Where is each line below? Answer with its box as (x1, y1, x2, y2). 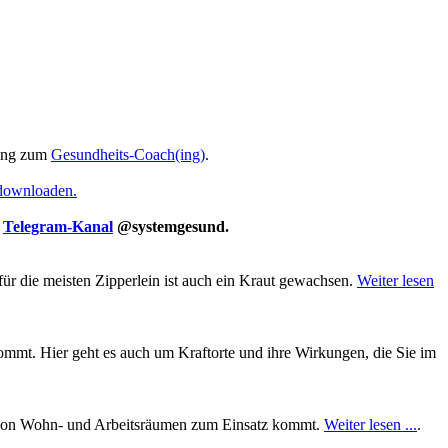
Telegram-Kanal (3, 218, 113, 235)
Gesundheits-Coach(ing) (51, 146, 205, 163)
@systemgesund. (113, 218, 229, 235)
